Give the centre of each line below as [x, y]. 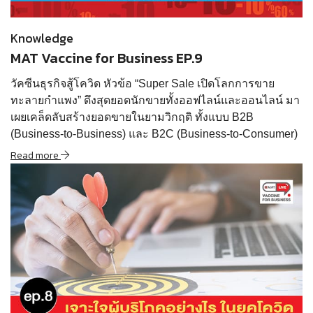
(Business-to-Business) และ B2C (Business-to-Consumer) [154, 134]
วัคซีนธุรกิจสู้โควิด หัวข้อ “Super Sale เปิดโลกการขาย [143, 84]
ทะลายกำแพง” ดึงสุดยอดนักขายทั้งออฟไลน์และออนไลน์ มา [155, 101]
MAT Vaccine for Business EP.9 [107, 58]
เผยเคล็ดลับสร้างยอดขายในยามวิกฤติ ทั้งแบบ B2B [132, 117]
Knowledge [42, 38]
